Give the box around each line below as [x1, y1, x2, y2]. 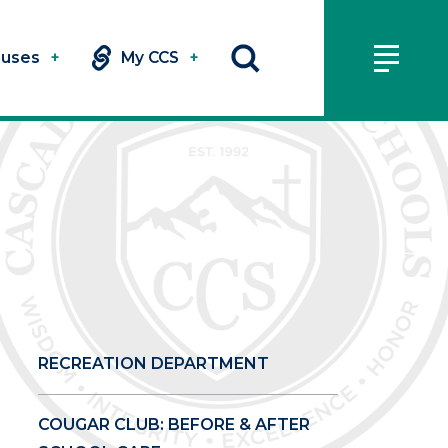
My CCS [121, 48, 179, 68]
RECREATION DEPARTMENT [38, 354, 270, 374]
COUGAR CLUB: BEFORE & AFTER [38, 415, 311, 435]
